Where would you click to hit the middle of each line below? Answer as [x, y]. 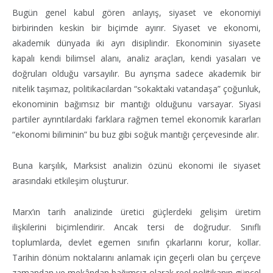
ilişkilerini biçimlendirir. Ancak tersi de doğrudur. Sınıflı [136, 227]
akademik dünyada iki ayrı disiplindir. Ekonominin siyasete [136, 43]
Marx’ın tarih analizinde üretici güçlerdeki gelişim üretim [136, 211]
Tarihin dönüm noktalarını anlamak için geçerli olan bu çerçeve [136, 257]
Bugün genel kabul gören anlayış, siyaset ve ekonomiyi [136, 12]
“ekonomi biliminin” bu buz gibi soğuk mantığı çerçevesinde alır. [136, 134]
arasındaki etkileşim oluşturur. [70, 180]
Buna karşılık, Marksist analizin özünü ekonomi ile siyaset [136, 165]
